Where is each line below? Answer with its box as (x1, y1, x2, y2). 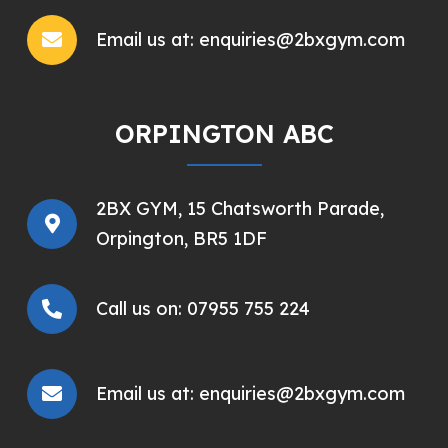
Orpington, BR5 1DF (96, 227, 267, 250)
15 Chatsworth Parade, (187, 197, 384, 220)
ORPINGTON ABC (114, 118, 334, 149)
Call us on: (96, 297, 187, 320)
